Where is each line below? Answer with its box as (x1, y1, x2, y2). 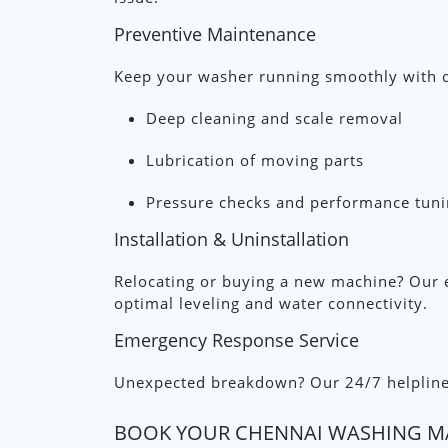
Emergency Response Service (114, 328, 359, 352)
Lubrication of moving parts (146, 150, 364, 170)
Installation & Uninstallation (114, 227, 349, 251)
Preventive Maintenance (114, 22, 316, 46)
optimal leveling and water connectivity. (114, 293, 428, 313)
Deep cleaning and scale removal (146, 108, 403, 128)
